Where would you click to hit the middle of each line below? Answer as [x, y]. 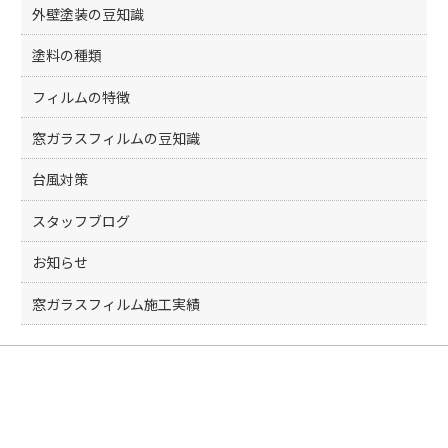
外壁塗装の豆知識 [88, 13]
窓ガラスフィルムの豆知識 [116, 138]
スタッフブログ [81, 220]
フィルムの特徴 [81, 96]
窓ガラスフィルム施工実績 [116, 303]
